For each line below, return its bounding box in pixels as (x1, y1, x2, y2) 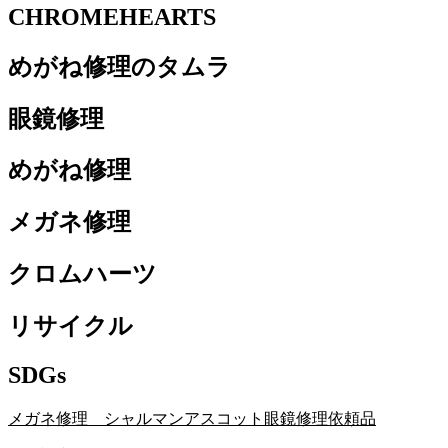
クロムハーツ (8, 261, 157, 288)
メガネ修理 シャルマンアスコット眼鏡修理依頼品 (8, 409, 376, 427)
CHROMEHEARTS (8, 3, 216, 30)
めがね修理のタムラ (8, 53, 231, 80)
